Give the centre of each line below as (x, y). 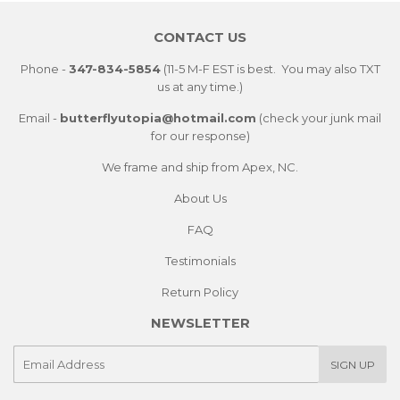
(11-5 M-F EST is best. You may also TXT (270, 68)
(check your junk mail (319, 117)
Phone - (44, 68)
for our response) (200, 135)
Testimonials (200, 260)
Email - (39, 117)
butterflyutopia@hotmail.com (158, 117)
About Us (200, 198)
